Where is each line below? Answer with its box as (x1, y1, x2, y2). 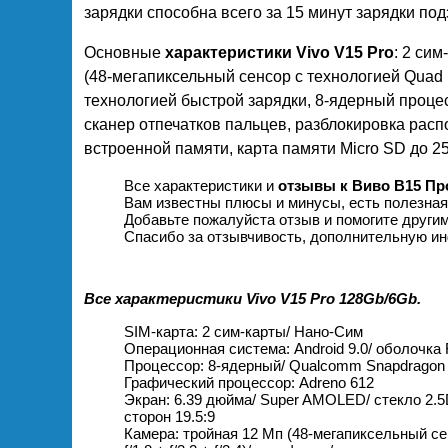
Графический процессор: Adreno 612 (124, 374, 374, 392)
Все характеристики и (124, 177, 278, 195)
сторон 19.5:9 (124, 408, 215, 426)
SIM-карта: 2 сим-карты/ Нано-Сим (124, 323, 363, 341)
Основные (84, 44, 165, 62)
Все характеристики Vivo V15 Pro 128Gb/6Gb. (84, 290, 421, 308)
